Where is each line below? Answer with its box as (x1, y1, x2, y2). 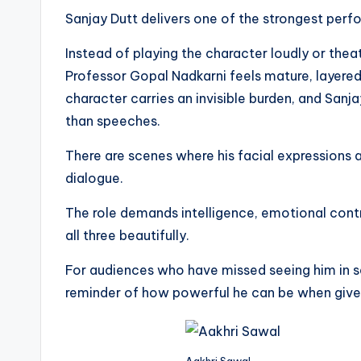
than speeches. (65, 112, 160, 129)
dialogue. (65, 169, 123, 186)
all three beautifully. (65, 226, 189, 243)
